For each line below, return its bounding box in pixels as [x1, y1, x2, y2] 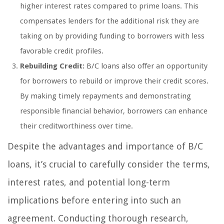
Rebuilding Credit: [20, 61, 84, 70]
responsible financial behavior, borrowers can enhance [20, 106, 207, 115]
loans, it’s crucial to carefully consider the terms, [7, 158, 210, 169]
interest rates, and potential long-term [7, 176, 170, 187]
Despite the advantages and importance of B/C [7, 140, 203, 151]
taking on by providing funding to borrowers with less [20, 31, 204, 40]
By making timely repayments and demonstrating [20, 91, 191, 100]
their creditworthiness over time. [20, 121, 133, 130]
